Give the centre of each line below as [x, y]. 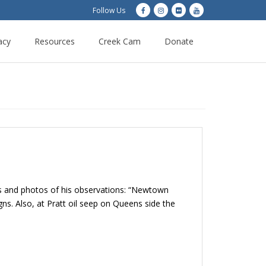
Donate [179, 41]
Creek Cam [120, 41]
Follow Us [109, 10]
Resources [55, 41]
